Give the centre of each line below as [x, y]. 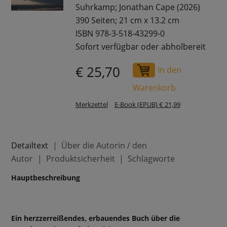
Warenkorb [155, 88]
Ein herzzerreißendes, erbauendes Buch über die [96, 218]
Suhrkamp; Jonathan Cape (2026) [138, 7]
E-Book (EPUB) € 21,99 [147, 104]
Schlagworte [152, 158]
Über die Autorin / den [104, 145]
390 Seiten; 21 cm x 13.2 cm [127, 21]
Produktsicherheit [80, 158]
